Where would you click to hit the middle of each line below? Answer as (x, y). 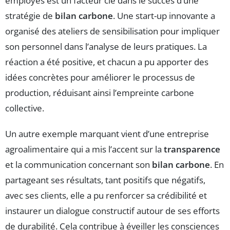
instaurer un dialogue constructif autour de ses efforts (112, 210)
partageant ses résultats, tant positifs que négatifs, (105, 180)
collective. (25, 108)
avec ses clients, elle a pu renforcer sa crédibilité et (106, 195)
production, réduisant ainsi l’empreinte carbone (100, 92)
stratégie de (30, 15)
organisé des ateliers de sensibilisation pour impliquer (112, 31)
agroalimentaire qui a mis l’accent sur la (84, 149)
